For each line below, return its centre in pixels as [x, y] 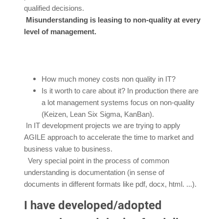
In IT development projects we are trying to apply [102, 125]
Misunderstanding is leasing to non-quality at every [112, 20]
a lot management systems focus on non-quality [118, 102]
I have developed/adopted [93, 205]
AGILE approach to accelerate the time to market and [109, 137]
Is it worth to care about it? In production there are [120, 91]
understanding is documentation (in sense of [94, 172]
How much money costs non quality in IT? [109, 79]
